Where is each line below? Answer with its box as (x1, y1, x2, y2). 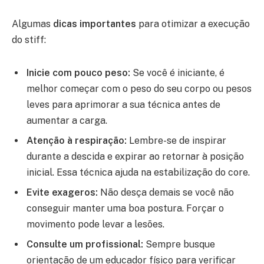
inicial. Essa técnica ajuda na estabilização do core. (27, 167, 250, 179)
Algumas (12, 18, 53, 30)
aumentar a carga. (27, 115, 107, 127)
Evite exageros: (27, 187, 98, 199)
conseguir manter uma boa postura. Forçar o (27, 203, 224, 214)
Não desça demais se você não (98, 187, 234, 199)
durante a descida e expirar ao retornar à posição (27, 151, 244, 163)
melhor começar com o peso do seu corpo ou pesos (27, 83, 252, 95)
